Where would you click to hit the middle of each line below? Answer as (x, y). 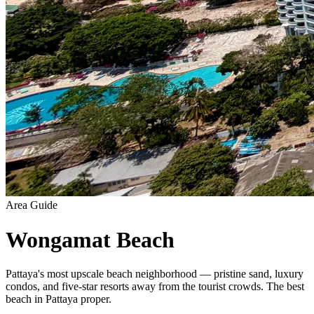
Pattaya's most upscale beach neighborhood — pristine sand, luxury (155, 274)
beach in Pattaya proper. (59, 299)
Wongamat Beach (90, 239)
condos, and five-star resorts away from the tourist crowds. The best (155, 287)
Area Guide (32, 205)
